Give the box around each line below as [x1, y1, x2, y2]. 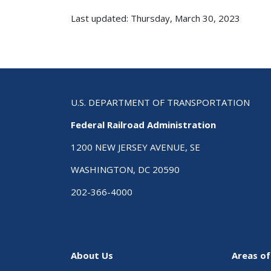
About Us [71, 249, 113, 262]
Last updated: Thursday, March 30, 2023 [71, 12, 240, 25]
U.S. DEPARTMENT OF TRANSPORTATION [71, 96, 250, 108]
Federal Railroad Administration [71, 118, 216, 131]
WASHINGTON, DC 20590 [71, 163, 180, 175]
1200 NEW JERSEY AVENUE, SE [71, 140, 200, 153]
